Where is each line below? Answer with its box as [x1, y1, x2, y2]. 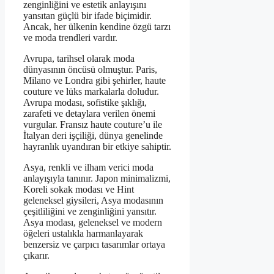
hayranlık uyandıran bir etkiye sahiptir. [23, 141, 171, 152]
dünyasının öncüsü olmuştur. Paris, [23, 64, 157, 75]
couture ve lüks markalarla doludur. [23, 86, 159, 97]
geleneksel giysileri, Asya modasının [23, 195, 163, 206]
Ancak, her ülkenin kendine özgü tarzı [23, 21, 171, 32]
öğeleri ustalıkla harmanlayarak [23, 228, 143, 239]
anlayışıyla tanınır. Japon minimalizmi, [23, 173, 171, 184]
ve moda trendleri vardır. [23, 32, 117, 43]
